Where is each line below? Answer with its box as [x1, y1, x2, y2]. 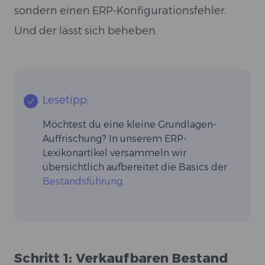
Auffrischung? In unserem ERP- [43, 133, 187, 144]
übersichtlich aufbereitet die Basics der [43, 161, 227, 173]
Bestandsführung [43, 176, 122, 187]
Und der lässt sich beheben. [14, 24, 157, 37]
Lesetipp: [43, 93, 89, 106]
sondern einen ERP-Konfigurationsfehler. [14, 4, 227, 17]
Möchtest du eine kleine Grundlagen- [43, 119, 216, 130]
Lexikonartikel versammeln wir [43, 147, 186, 159]
